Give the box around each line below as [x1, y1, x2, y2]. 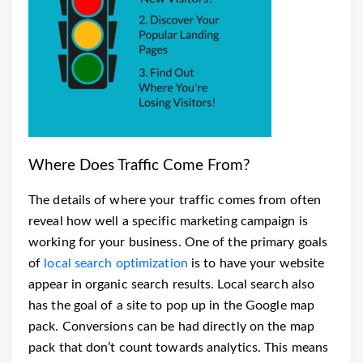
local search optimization [44, 256, 188, 270]
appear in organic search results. [28, 277, 218, 291]
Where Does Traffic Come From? [28, 157, 250, 173]
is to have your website [187, 256, 325, 270]
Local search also [217, 277, 315, 291]
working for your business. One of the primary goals [28, 235, 328, 249]
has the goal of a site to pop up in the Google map [28, 298, 315, 312]
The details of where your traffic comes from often [28, 193, 322, 207]
